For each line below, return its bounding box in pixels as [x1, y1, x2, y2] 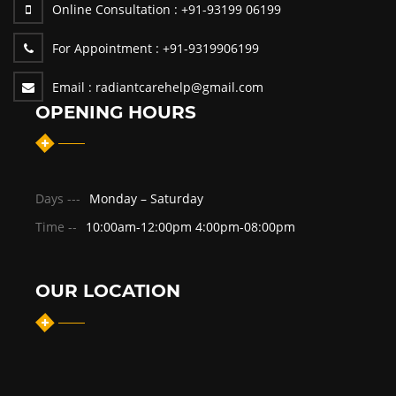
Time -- [35, 218, 77, 236]
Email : [52, 78, 92, 95]
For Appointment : [52, 39, 163, 57]
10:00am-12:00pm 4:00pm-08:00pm [86, 218, 295, 236]
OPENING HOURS [35, 101, 196, 123]
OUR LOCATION [35, 280, 180, 302]
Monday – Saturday [89, 190, 203, 208]
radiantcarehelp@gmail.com [92, 78, 263, 95]
